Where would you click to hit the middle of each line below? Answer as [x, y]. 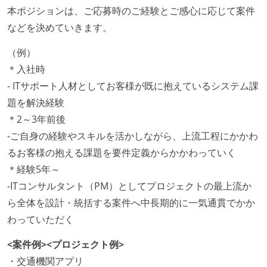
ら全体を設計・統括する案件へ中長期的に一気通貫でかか [131, 202]
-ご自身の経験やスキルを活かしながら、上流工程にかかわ [133, 136]
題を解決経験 [36, 102]
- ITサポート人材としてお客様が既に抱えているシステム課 [133, 86]
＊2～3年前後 [36, 119]
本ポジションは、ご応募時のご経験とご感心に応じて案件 [131, 10]
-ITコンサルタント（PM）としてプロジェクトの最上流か [129, 186]
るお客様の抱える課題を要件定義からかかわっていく [122, 152]
